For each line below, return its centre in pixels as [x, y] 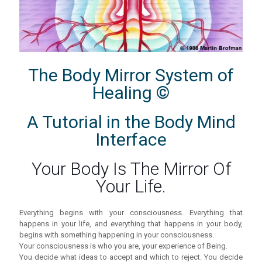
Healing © [131, 93]
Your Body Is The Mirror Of [131, 169]
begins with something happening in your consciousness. [117, 235]
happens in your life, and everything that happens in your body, [131, 224]
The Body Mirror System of [131, 75]
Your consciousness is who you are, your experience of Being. [123, 246]
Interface [131, 140]
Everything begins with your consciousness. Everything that [131, 213]
